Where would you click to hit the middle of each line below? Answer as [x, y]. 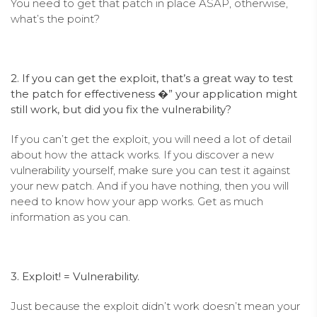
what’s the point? [55, 18]
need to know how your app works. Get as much [137, 201]
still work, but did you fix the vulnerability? [121, 109]
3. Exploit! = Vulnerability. [75, 276]
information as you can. [70, 217]
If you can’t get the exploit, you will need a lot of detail [151, 139]
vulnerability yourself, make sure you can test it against [150, 170]
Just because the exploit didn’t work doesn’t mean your [155, 306]
